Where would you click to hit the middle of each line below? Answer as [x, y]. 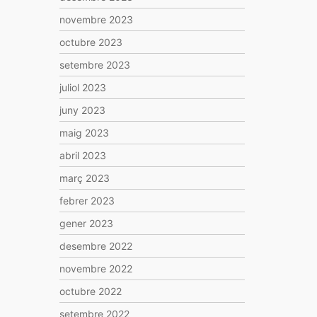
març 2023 [84, 178]
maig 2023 [84, 133]
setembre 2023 [94, 65]
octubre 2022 [90, 291]
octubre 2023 [91, 42]
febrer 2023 [87, 201]
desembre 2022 [96, 246]
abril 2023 [82, 155]
